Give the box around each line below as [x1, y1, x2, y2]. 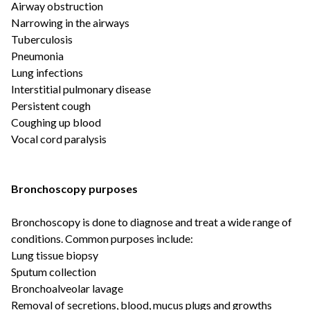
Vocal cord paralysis [11, 132, 107, 145]
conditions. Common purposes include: [11, 232, 193, 245]
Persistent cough [11, 99, 91, 112]
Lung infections [11, 66, 83, 79]
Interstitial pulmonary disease [11, 82, 151, 95]
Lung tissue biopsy [11, 248, 98, 262]
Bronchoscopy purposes [11, 182, 138, 195]
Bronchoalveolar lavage [11, 282, 123, 295]
